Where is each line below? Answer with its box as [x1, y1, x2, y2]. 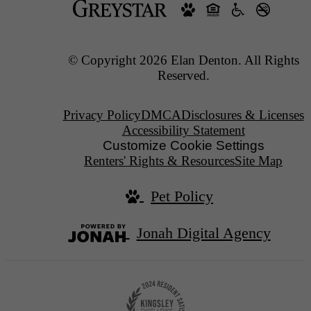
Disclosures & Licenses [180, 108, 304, 123]
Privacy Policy [62, 108, 141, 123]
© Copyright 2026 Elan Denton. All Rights [67, 53, 299, 68]
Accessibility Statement [121, 123, 245, 138]
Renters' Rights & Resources [84, 153, 235, 169]
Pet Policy [151, 187, 213, 205]
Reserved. [157, 68, 210, 83]
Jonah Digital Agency [136, 224, 271, 242]
